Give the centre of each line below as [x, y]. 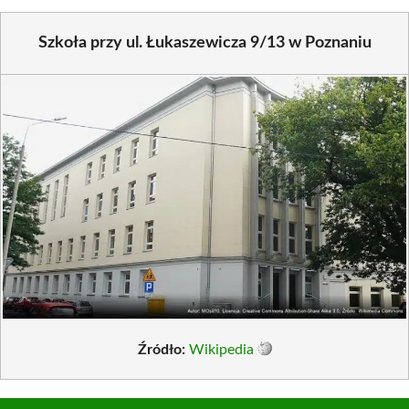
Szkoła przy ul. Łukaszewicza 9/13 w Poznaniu [204, 43]
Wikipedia [221, 349]
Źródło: [161, 349]
